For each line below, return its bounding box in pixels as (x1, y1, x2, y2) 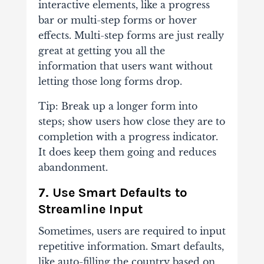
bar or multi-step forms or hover (38, 14, 197, 27)
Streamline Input (38, 202, 143, 217)
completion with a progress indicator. (38, 131, 218, 143)
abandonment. (38, 161, 108, 174)
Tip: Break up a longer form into (38, 100, 197, 113)
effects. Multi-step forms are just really (38, 29, 224, 42)
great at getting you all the (38, 45, 165, 57)
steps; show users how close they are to (38, 115, 225, 128)
